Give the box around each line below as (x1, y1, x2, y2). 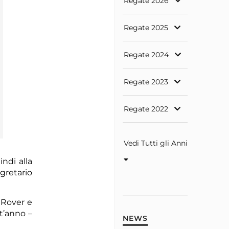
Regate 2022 (124, 104, 168, 114)
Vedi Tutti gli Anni (124, 139, 188, 148)
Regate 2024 (124, 50, 169, 60)
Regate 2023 (124, 77, 168, 87)
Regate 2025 (124, 23, 168, 33)
